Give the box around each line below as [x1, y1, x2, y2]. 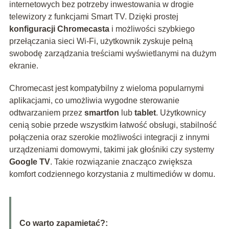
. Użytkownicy [155, 108, 206, 118]
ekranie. [9, 61, 38, 71]
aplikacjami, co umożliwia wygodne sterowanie [9, 96, 179, 105]
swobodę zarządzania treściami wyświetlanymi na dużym [9, 49, 216, 58]
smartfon [84, 108, 119, 118]
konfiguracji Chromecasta [9, 25, 109, 34]
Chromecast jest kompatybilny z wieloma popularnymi [9, 84, 204, 93]
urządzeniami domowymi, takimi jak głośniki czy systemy [9, 145, 214, 154]
